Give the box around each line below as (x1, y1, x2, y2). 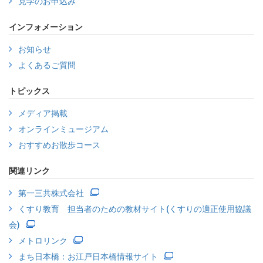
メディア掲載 (18, 109, 68, 118)
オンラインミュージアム (18, 124, 109, 134)
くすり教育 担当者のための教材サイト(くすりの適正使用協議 (18, 204, 251, 214)
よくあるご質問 (18, 60, 76, 70)
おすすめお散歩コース (18, 140, 100, 150)
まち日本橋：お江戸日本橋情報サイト (18, 252, 158, 261)
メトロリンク (18, 236, 68, 245)
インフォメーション (9, 22, 83, 32)
